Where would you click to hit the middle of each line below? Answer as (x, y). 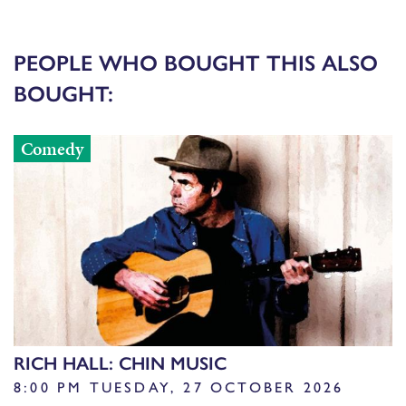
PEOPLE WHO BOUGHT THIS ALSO (196, 61)
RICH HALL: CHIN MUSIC (120, 362)
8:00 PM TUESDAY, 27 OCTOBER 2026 (179, 386)
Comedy (52, 148)
